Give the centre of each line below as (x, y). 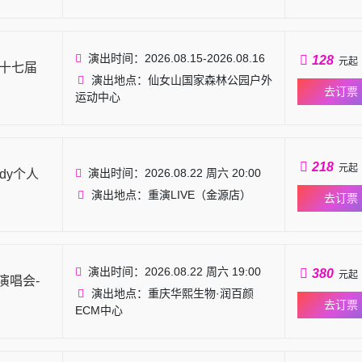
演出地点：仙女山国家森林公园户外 (181, 80)
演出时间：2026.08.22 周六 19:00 (174, 271)
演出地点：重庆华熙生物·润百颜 (172, 293)
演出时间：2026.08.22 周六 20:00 (174, 173)
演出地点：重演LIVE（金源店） (171, 195)
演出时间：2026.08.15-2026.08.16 (176, 58)
